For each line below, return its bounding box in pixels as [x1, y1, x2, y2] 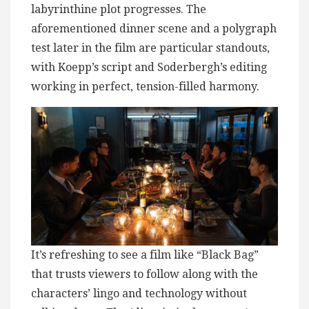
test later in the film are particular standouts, [31, 41, 270, 55]
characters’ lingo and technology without [31, 287, 247, 301]
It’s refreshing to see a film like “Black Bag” [31, 248, 259, 262]
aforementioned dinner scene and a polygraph [31, 22, 277, 36]
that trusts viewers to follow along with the [31, 268, 258, 281]
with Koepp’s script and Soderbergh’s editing [31, 61, 267, 74]
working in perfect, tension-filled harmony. [31, 80, 259, 94]
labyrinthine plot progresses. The [31, 3, 206, 17]
